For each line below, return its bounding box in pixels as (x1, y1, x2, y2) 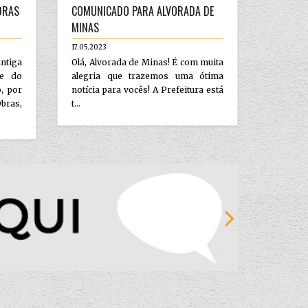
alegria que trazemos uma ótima (71, 70, 223, 81)
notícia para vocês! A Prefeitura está (71, 84, 223, 95)
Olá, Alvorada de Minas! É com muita (71, 56, 223, 67)
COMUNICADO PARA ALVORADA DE (71, 2, 214, 19)
